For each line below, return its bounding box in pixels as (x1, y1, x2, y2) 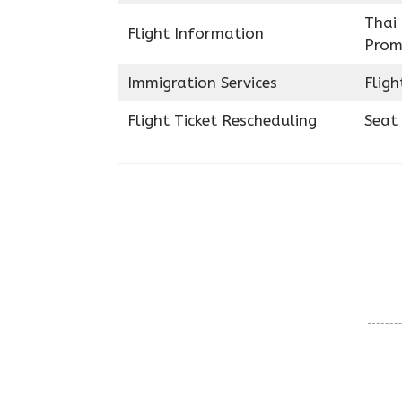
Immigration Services (127, 74, 277, 92)
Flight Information (127, 24, 264, 42)
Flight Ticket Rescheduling (127, 111, 317, 129)
